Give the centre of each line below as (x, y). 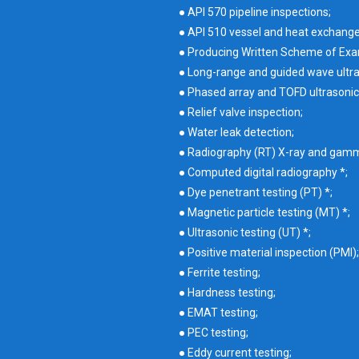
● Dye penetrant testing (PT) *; (255, 193)
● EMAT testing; (218, 313)
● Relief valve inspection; (240, 113)
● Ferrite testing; (219, 273)
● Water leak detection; (236, 133)
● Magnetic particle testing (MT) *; (264, 213)
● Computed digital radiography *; (263, 173)
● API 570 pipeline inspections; (254, 12)
